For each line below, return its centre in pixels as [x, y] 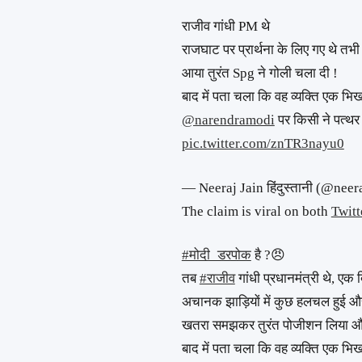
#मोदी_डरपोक [216, 255]
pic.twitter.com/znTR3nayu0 [263, 144]
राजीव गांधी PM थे [225, 27]
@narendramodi [228, 120]
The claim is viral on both [256, 211]
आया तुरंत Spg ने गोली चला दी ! [259, 74]
